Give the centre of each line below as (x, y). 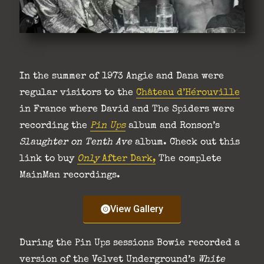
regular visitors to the (77, 93)
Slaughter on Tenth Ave (75, 142)
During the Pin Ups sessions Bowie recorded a (129, 243)
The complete (188, 159)
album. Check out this (186, 142)
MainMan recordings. (70, 175)
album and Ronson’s (172, 126)
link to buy (48, 159)
